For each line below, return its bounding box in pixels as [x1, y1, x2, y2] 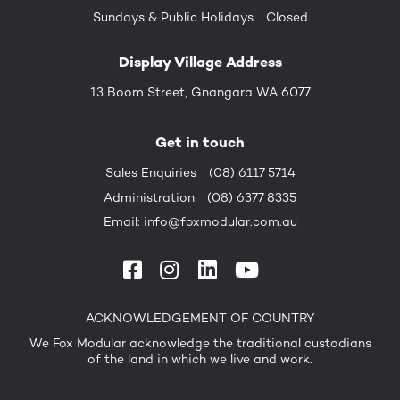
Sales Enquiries [104, 163, 196, 180]
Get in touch [155, 132, 245, 152]
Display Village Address [118, 52, 282, 71]
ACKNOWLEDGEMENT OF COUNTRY [86, 309, 314, 326]
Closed [265, 8, 308, 25]
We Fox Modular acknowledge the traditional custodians [29, 334, 371, 351]
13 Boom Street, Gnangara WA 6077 [89, 83, 311, 100]
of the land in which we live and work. [87, 350, 312, 367]
